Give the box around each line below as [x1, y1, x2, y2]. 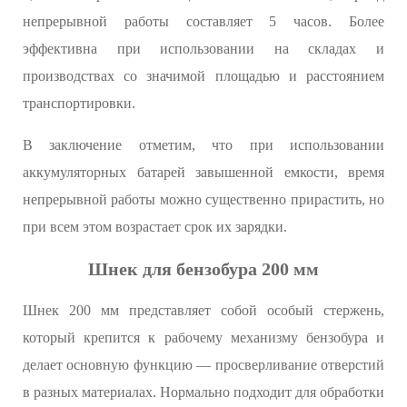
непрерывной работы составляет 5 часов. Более [23, 13, 384, 29]
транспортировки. [23, 94, 135, 111]
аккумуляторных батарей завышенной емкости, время [23, 164, 384, 180]
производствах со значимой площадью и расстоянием [23, 67, 384, 84]
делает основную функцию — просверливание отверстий [23, 356, 384, 372]
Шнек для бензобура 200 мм [88, 258, 319, 279]
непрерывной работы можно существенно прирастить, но [23, 191, 384, 207]
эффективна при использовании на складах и [23, 40, 384, 56]
